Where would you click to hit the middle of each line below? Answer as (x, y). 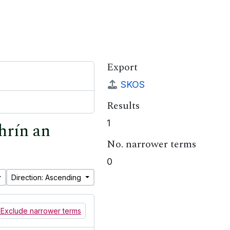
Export (122, 67)
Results (123, 106)
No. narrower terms (151, 144)
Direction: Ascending (47, 177)
